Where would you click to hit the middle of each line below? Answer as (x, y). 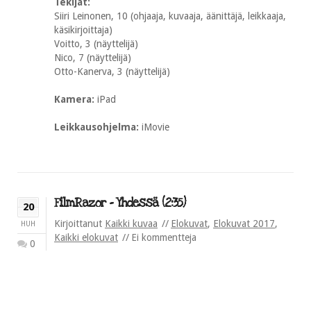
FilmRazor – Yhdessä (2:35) (120, 203)
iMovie (155, 127)
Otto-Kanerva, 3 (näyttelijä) (112, 72)
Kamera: (76, 99)
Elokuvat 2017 (244, 224)
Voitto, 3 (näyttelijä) (96, 44)
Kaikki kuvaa (131, 224)
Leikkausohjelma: (98, 127)
